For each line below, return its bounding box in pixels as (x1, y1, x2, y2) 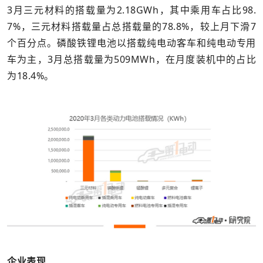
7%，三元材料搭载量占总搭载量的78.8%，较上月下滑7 (7, 19, 256, 33)
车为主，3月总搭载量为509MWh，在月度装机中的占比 (7, 52, 256, 66)
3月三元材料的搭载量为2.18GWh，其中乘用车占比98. (7, 3, 256, 16)
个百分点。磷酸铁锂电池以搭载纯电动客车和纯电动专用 (7, 36, 256, 49)
